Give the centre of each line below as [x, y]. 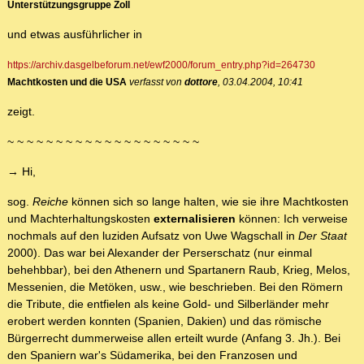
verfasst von [157, 82]
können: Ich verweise [292, 219]
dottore [201, 82]
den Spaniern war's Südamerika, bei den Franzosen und [152, 355]
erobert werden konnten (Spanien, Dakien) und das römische [165, 321]
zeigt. [21, 112]
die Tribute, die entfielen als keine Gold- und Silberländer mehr [168, 304]
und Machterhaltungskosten [80, 219]
